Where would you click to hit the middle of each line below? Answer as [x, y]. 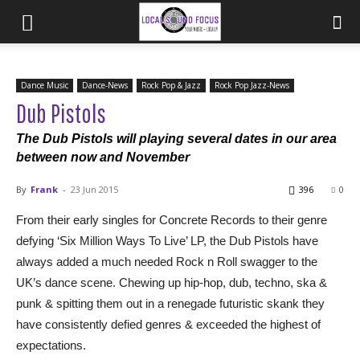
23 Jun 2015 [94, 189]
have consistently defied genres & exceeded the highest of [168, 324]
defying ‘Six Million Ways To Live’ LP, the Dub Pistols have [167, 241]
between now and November [103, 157]
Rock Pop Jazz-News [252, 85]
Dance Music [45, 85]
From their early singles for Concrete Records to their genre [172, 220]
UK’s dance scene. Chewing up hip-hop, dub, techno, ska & [172, 282]
